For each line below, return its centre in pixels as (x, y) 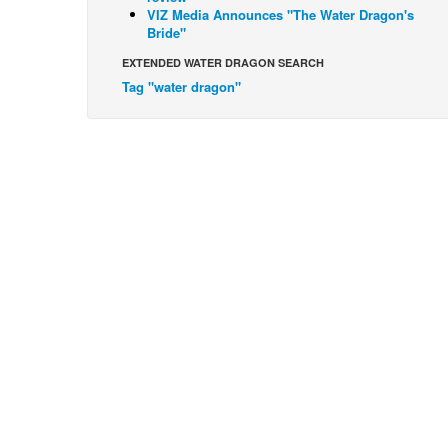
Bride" (166, 32)
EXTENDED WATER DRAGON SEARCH (223, 62)
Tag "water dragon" (181, 86)
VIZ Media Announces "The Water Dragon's (280, 14)
